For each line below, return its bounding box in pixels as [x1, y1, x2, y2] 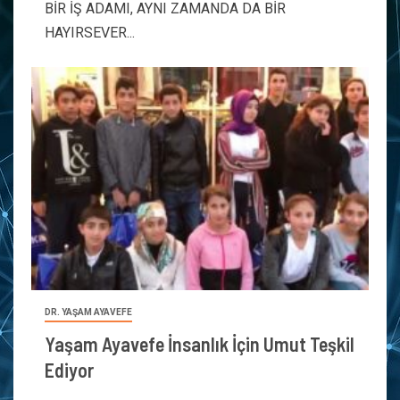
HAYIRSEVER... [45, 24, 135, 41]
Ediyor [45, 358, 94, 381]
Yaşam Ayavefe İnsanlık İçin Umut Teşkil [45, 332, 354, 355]
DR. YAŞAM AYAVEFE [45, 307, 132, 317]
